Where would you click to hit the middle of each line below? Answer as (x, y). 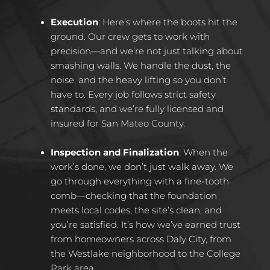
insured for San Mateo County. (118, 124)
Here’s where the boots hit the (170, 23)
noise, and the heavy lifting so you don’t (138, 80)
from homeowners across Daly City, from (141, 239)
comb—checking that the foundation (133, 196)
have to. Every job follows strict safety (133, 95)
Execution (74, 23)
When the (205, 152)
